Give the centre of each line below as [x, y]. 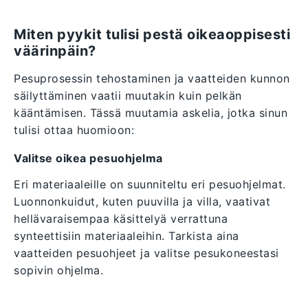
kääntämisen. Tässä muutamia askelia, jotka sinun [151, 113]
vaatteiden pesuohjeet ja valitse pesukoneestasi [146, 253]
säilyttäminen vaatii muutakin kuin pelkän [128, 96]
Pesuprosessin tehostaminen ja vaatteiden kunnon [152, 79]
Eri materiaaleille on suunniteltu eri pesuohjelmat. [150, 185]
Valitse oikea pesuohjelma [88, 158]
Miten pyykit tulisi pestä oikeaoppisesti [152, 35]
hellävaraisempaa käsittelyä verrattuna [121, 219]
